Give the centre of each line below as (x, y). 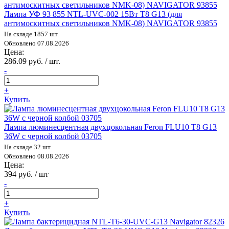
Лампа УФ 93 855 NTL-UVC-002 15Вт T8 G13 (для (93, 14)
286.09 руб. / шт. (32, 61)
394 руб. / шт (26, 174)
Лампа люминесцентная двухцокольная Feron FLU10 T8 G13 (110, 127)
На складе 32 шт (27, 147)
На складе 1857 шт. (31, 34)
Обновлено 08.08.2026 (37, 156)
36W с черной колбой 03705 (53, 136)
